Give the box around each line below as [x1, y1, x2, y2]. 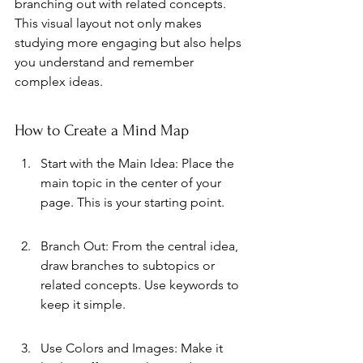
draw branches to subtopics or [41, 257, 218, 273]
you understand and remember [15, 53, 197, 70]
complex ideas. [15, 73, 103, 89]
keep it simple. [41, 296, 126, 312]
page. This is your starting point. [41, 194, 224, 210]
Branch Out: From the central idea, [41, 237, 241, 254]
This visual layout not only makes [15, 15, 205, 31]
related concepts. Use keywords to [41, 276, 242, 293]
